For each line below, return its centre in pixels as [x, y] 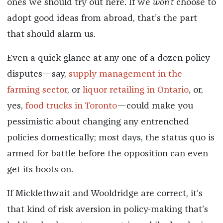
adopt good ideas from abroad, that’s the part [102, 19]
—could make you [155, 106]
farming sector [37, 90]
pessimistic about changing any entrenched [98, 122]
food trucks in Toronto [71, 106]
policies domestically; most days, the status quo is [111, 138]
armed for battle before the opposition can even [107, 154]
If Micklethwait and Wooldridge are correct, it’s [105, 194]
